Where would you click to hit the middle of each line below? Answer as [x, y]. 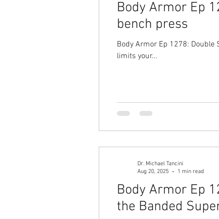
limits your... [137, 56]
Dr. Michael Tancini [160, 164]
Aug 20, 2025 [153, 172]
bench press [152, 24]
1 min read [191, 172]
